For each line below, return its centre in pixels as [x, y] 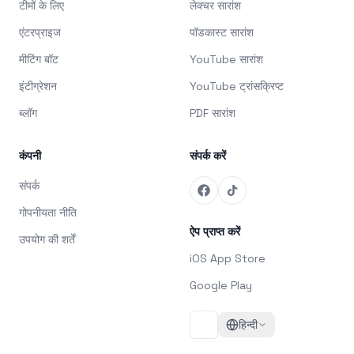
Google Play [221, 286]
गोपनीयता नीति [48, 213]
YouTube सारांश [226, 60]
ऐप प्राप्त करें [215, 232]
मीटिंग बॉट [39, 60]
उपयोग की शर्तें [47, 240]
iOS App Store [228, 259]
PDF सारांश [213, 113]
